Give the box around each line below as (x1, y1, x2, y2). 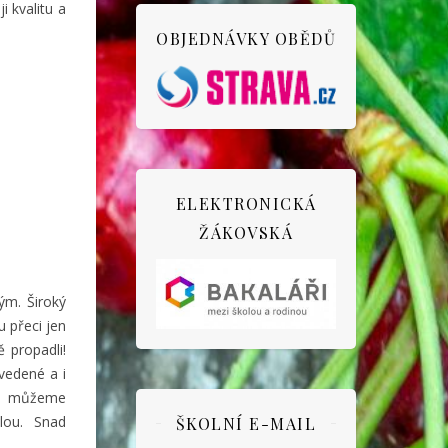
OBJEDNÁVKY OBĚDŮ (156, 27, 336, 49)
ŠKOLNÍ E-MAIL (175, 412, 317, 434)
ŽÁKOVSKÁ (199, 221, 293, 243)
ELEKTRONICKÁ (175, 192, 317, 214)
